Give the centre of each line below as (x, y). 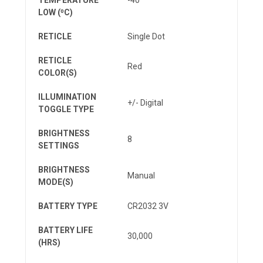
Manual (141, 175)
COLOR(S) (58, 73)
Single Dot (146, 36)
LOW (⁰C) (55, 12)
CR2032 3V (148, 206)
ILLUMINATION (67, 97)
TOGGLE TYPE (66, 109)
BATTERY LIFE (65, 230)
